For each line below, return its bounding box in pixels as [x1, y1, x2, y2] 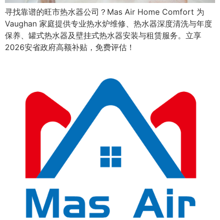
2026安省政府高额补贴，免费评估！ [5, 42, 135, 52]
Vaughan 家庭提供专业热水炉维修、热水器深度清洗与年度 [5, 18, 212, 28]
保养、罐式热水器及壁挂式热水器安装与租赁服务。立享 [5, 30, 201, 40]
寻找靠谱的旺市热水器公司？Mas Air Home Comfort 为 [5, 6, 204, 17]
